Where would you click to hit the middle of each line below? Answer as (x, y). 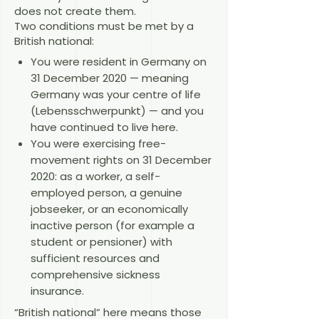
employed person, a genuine (106, 193)
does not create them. (75, 11)
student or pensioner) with (101, 242)
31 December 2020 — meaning (109, 78)
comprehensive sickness (95, 275)
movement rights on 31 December (121, 160)
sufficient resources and (95, 258)
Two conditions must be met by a (104, 26)
